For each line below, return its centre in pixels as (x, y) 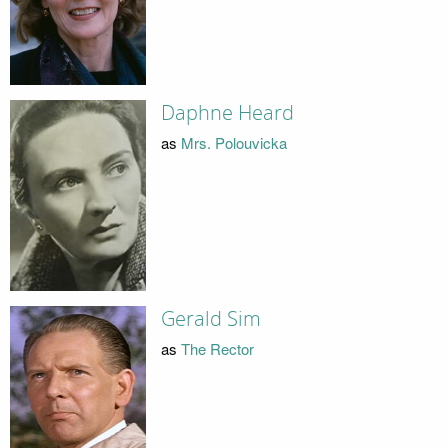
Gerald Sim (210, 319)
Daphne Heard (227, 113)
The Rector (217, 348)
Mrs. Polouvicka (233, 142)
